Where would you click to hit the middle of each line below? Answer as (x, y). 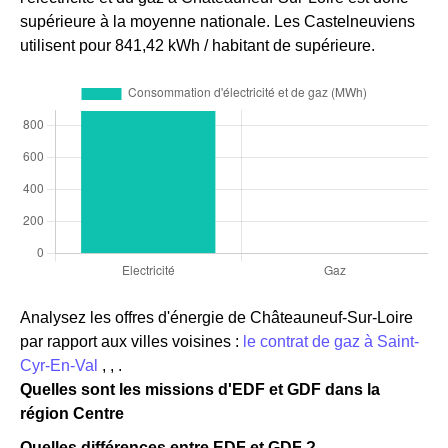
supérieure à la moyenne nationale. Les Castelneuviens (217, 21)
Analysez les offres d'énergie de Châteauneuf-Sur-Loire (216, 317)
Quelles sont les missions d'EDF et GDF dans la (200, 389)
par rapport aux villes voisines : (131, 341)
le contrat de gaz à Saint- (331, 341)
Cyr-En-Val (61, 365)
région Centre (72, 413)
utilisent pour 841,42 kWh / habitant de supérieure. (197, 45)
